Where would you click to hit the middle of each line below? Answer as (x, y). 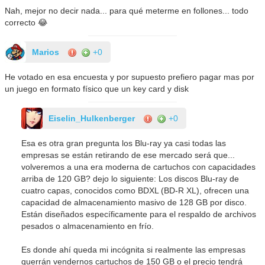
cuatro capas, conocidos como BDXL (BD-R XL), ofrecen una (135, 190)
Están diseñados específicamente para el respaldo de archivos (139, 214)
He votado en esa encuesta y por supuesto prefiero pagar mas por (130, 77)
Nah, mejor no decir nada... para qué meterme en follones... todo (127, 10)
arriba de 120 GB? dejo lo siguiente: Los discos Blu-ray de (130, 178)
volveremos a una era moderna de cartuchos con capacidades (139, 167)
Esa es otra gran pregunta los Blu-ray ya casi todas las (124, 143)
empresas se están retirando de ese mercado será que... (128, 155)
